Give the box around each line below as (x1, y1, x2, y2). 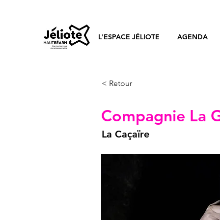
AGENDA (177, 32, 208, 41)
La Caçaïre (102, 128, 149, 140)
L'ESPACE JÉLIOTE (98, 32, 160, 41)
